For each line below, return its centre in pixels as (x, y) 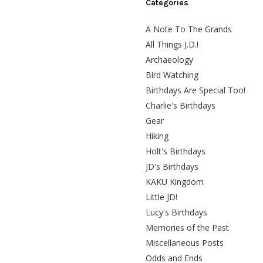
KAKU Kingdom (175, 181)
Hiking (157, 136)
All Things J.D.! (172, 44)
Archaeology (169, 59)
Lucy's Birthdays (176, 212)
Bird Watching (172, 75)
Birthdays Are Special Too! (195, 90)
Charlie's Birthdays (181, 105)
